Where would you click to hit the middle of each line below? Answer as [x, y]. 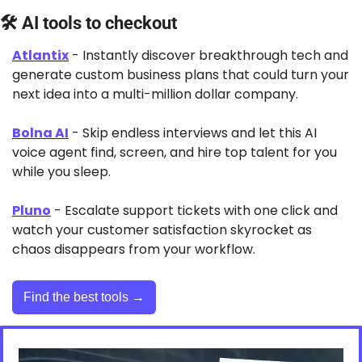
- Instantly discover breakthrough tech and [208, 56]
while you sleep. [61, 172]
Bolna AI [40, 133]
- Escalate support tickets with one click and [194, 211]
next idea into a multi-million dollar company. [155, 95]
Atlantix [40, 56]
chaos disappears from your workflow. [134, 250]
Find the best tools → [84, 297]
